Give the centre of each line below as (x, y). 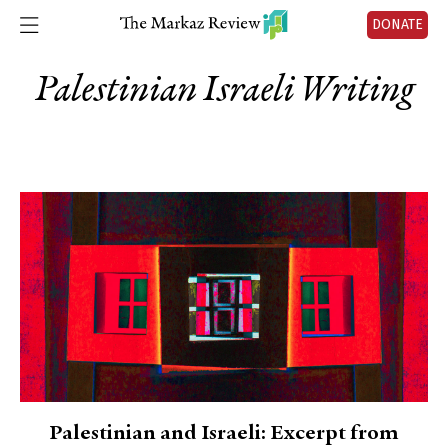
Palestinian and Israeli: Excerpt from (224, 434)
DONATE (397, 24)
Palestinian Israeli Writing (224, 91)
